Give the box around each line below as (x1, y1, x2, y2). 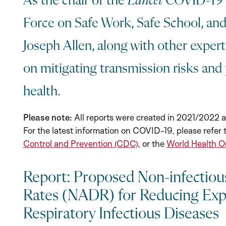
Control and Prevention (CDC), (23, 138, 140, 149)
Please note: (23, 112, 74, 123)
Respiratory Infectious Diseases (23, 206, 219, 222)
